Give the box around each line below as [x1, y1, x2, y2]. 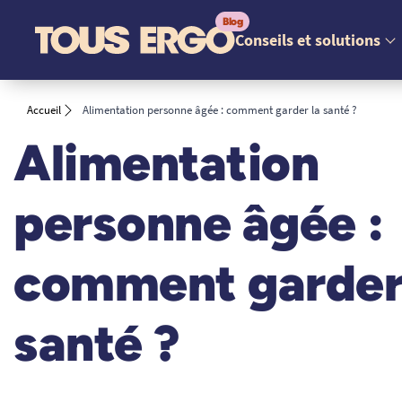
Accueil [27, 102, 61, 118]
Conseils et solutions [235, 30, 380, 50]
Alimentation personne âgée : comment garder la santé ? [83, 102, 357, 118]
